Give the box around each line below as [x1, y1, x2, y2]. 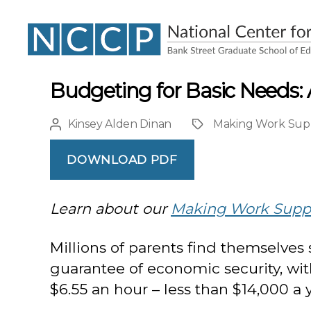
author [49, 135, 87, 149]
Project [192, 119, 232, 132]
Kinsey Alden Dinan [68, 117, 172, 131]
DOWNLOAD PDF [67, 152, 178, 167]
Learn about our [50, 199, 171, 217]
